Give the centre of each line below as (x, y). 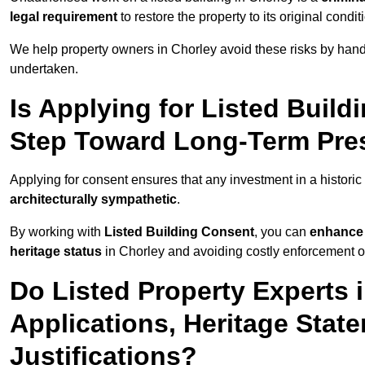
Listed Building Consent (179, 232)
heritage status (56, 252)
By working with (57, 232)
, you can (282, 232)
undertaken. (44, 69)
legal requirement (64, 17)
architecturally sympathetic (93, 200)
